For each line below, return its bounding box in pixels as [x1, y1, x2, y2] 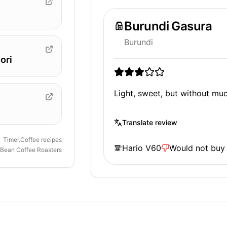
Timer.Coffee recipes [3, 135, 62, 143]
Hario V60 [122, 142, 162, 153]
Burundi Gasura [124, 18, 212, 33]
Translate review [122, 118, 178, 127]
